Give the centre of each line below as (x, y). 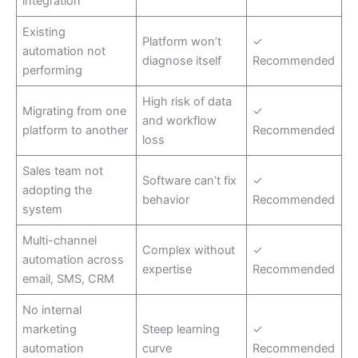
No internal (52, 310)
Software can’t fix (190, 180)
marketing (50, 329)
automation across (74, 259)
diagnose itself (182, 60)
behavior (166, 199)
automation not (64, 51)
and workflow (180, 120)
